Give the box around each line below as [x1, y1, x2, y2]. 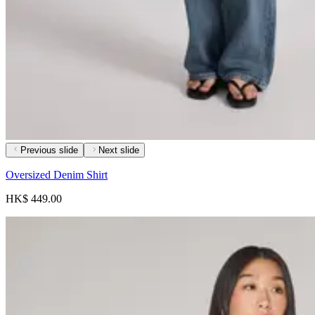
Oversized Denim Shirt [6, 169, 108, 181]
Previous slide [20, 145, 78, 156]
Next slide [98, 145, 139, 156]
